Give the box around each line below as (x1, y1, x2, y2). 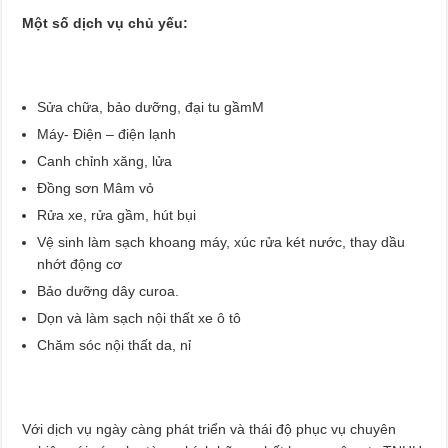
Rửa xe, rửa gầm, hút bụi (37, 206, 197, 223)
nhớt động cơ (37, 255, 123, 272)
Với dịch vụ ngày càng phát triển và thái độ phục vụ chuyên (22, 420, 397, 437)
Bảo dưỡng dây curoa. (37, 282, 180, 299)
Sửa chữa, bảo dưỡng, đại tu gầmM (37, 98, 265, 115)
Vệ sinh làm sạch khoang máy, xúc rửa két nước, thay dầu (37, 233, 406, 250)
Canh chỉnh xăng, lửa (37, 152, 173, 169)
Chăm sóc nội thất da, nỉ (37, 336, 192, 353)
